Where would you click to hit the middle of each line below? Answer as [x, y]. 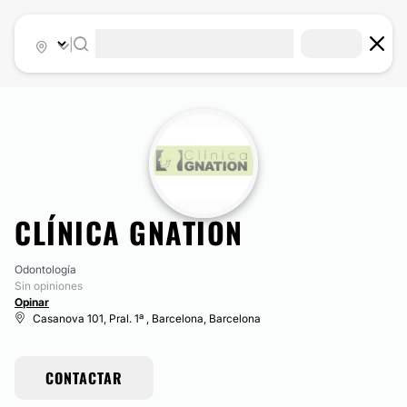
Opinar [32, 302]
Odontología [45, 269]
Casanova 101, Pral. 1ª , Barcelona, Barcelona [147, 318]
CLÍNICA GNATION [129, 232]
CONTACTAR [84, 378]
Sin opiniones [49, 286]
